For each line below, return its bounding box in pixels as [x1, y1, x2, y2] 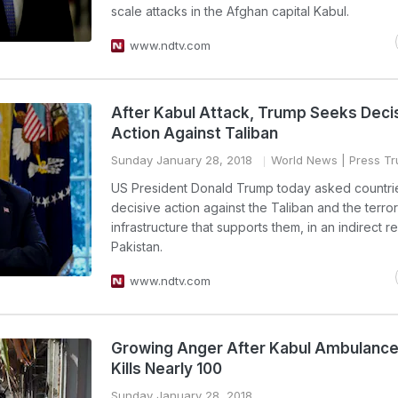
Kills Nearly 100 [111, 360, 222, 378]
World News [271, 153, 338, 167]
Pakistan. [111, 239, 163, 254]
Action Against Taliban [111, 124, 278, 142]
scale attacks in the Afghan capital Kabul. [111, 4, 349, 19]
